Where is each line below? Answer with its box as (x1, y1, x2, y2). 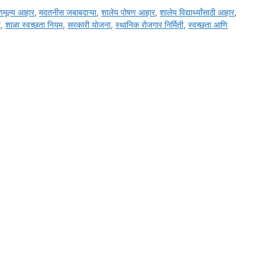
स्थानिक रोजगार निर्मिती (115, 19, 183, 30)
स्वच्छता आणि (188, 19, 228, 30)
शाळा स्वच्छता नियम (5, 19, 63, 30)
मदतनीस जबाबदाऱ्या (39, 7, 97, 17)
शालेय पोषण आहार (101, 7, 156, 17)
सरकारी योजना (67, 19, 111, 30)
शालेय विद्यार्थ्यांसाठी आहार (160, 7, 235, 17)
